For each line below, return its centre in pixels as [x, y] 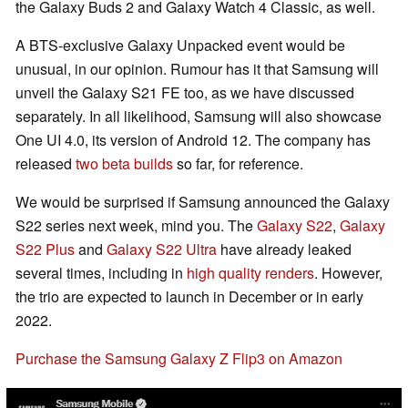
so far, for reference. [238, 164]
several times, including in [101, 273]
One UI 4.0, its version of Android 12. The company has [193, 140]
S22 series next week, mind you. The [136, 226]
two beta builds [124, 164]
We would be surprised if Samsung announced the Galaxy [203, 202]
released [46, 164]
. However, [348, 273]
